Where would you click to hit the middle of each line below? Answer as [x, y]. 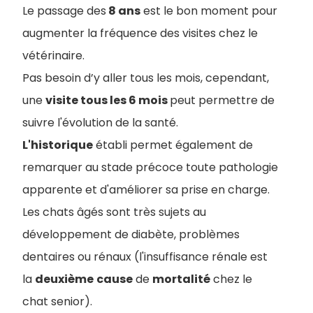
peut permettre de [222, 100]
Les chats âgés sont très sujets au [114, 212]
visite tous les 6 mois [108, 100]
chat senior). [57, 301]
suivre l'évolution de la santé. [100, 122]
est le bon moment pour [209, 10]
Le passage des [64, 10]
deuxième [64, 279]
